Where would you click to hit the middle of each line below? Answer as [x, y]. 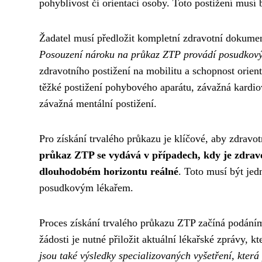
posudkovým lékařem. [86, 187]
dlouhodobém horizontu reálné [109, 171]
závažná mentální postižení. [98, 103]
